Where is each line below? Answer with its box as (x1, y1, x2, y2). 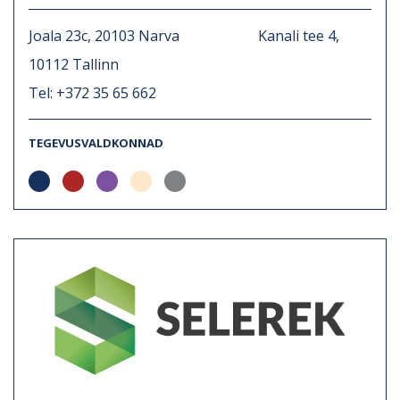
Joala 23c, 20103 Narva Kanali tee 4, (29, 25, 339, 46)
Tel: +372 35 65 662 (29, 82, 156, 103)
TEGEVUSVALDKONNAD (29, 134, 163, 151)
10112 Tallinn (29, 54, 119, 74)
